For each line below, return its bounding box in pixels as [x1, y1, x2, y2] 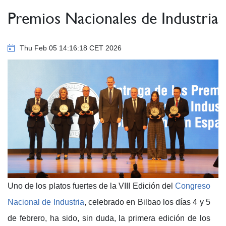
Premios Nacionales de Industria [8, 9, 218, 27]
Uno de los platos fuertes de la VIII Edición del [8, 181, 175, 190]
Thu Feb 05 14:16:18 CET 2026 [18, 43, 122, 52]
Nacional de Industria [8, 197, 84, 206]
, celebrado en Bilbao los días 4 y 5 [84, 197, 211, 206]
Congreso [175, 181, 210, 190]
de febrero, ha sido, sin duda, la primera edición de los [8, 213, 210, 222]
